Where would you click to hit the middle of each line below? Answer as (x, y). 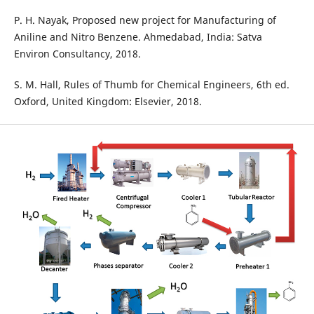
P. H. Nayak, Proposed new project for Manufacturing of (145, 20)
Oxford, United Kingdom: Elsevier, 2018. (108, 102)
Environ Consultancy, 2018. (77, 54)
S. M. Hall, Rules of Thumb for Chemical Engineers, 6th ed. (151, 85)
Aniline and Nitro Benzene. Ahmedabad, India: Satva (138, 37)
